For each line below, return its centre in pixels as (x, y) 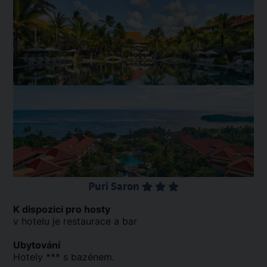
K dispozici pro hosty (62, 209)
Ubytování (37, 245)
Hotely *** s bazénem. (64, 257)
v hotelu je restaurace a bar (75, 221)
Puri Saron (115, 186)
